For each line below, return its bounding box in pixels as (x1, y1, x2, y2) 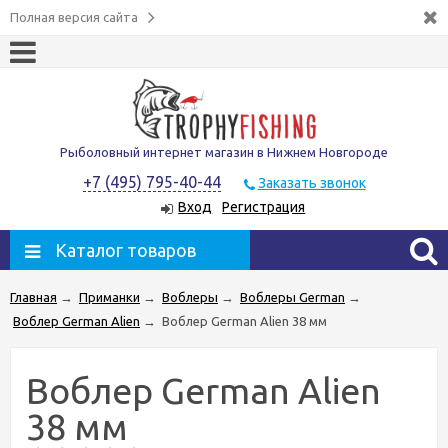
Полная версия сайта (10, 10, 138, 24)
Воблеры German (240, 289, 345, 304)
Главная (10, 289, 57, 304)
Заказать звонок (257, 175, 366, 192)
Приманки (79, 289, 140, 304)
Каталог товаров (55, 239, 196, 260)
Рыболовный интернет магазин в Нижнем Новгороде (60, 145, 388, 160)
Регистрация (222, 199, 306, 216)
